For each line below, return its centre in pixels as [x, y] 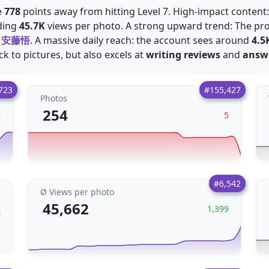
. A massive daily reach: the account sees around [141, 40]
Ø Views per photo [77, 192]
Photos [54, 98]
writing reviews [183, 55]
